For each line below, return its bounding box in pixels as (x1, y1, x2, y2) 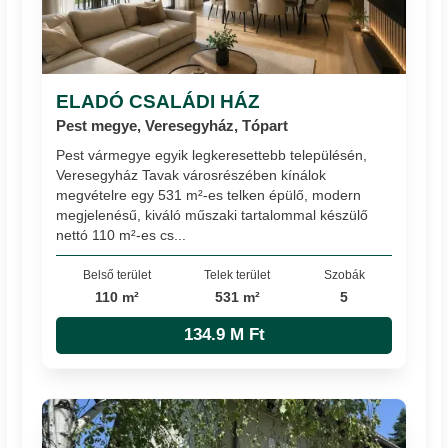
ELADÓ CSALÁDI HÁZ (56, 89, 261, 112)
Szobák (323, 268, 365, 282)
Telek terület (204, 268, 271, 282)
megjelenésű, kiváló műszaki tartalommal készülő (56, 207, 369, 224)
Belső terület (83, 268, 152, 282)
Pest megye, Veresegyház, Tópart (56, 116, 289, 134)
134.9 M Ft (183, 325, 265, 345)
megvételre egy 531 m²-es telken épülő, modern (56, 187, 362, 204)
